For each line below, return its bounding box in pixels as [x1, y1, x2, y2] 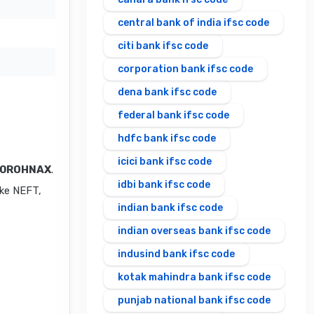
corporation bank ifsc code [118, 63, 253, 76]
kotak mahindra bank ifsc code [118, 271, 271, 284]
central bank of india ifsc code [118, 17, 269, 29]
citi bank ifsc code [118, 40, 208, 53]
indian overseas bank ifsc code [118, 225, 271, 238]
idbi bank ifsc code [118, 179, 210, 191]
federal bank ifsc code [118, 109, 229, 122]
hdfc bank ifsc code [118, 132, 216, 145]
